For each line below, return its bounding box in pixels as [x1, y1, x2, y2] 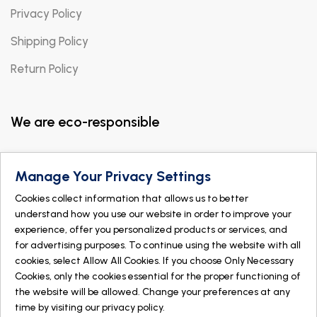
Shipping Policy [11, 34, 88, 49]
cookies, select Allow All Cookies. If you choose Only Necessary [15, 255, 294, 267]
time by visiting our [15, 301, 102, 313]
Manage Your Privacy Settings [15, 168, 211, 185]
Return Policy [11, 62, 79, 76]
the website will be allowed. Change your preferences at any [15, 286, 290, 298]
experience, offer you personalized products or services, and [15, 224, 287, 236]
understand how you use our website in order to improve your [15, 208, 292, 220]
